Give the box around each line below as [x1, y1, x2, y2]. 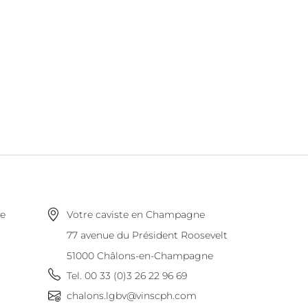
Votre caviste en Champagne [67, 208, 205, 221]
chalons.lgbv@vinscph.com [67, 289, 197, 302]
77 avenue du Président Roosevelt [67, 229, 228, 241]
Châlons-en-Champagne [97, 250, 213, 262]
